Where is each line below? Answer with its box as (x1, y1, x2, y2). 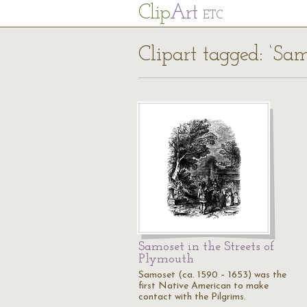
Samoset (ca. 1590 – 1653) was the (138, 270, 286, 280)
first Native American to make (138, 281, 269, 291)
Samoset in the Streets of (138, 241, 274, 254)
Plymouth (138, 253, 194, 266)
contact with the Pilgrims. (138, 292, 246, 302)
